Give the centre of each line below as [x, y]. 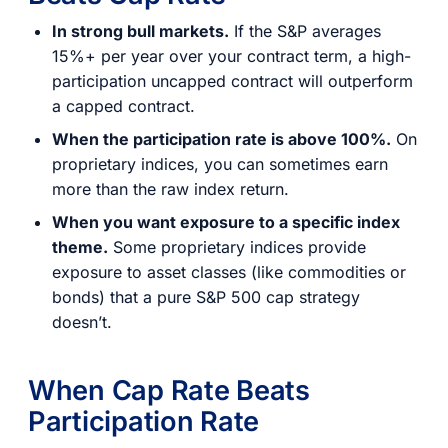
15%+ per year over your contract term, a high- [231, 56]
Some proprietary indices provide [237, 247]
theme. [80, 247]
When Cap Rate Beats [169, 391]
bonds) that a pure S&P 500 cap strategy [206, 297]
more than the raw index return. [170, 189]
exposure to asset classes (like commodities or [229, 272]
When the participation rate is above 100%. [221, 139]
